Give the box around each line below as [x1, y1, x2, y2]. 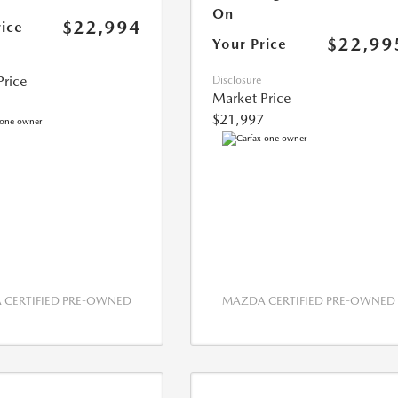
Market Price [212, 90, 292, 107]
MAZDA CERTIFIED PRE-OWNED [222, 294, 396, 308]
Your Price [212, 36, 288, 53]
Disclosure [212, 74, 262, 87]
